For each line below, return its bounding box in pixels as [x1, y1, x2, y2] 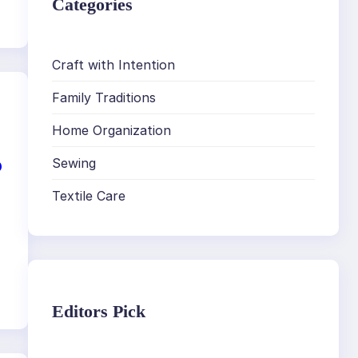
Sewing [52, 155, 97, 172]
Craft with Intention [52, 57, 176, 74]
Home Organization [52, 122, 172, 139]
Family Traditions [52, 89, 157, 106]
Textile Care [52, 188, 126, 205]
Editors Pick [52, 301, 146, 322]
